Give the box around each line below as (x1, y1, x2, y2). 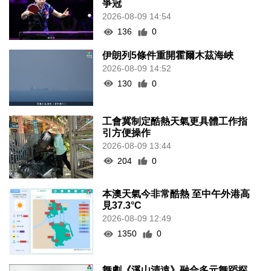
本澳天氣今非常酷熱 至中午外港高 (102, 189, 250, 200)
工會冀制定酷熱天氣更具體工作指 (102, 116, 248, 126)
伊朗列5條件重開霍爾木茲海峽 (102, 50, 234, 60)
